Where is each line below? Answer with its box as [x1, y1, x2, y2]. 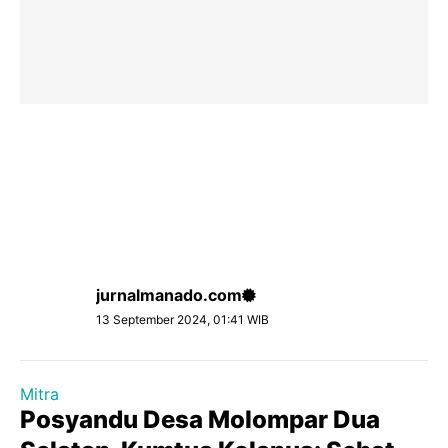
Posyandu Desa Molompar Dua [20, 405, 380, 434]
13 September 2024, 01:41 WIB [96, 312, 269, 327]
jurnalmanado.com [96, 285, 242, 305]
